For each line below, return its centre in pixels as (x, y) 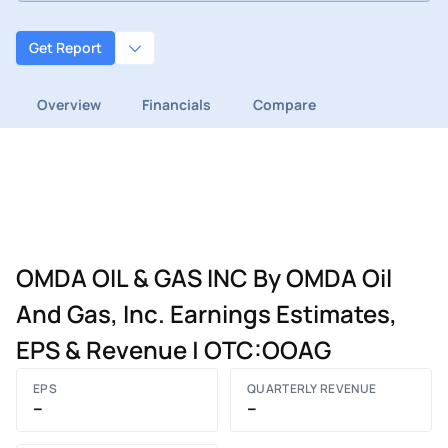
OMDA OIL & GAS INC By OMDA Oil (204, 277)
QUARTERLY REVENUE (312, 388)
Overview (68, 104)
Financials (177, 104)
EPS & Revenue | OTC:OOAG (173, 349)
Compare (284, 104)
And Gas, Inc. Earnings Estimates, (206, 313)
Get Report (65, 48)
